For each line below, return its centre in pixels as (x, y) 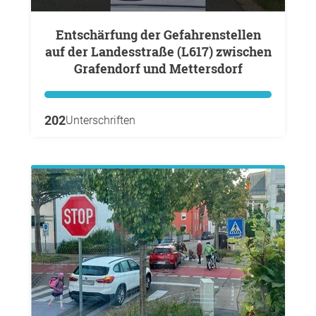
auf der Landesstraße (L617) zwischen (158, 51)
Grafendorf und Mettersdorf (158, 68)
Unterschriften (101, 120)
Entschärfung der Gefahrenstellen (60, 35)
